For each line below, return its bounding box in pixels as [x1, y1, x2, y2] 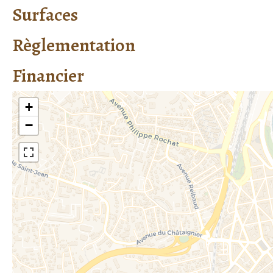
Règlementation [12, 32, 135, 57]
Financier [12, 63, 84, 88]
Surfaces [12, 2, 78, 27]
